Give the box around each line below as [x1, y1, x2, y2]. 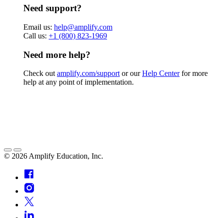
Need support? [23, 3, 82, 14]
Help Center [142, 69, 180, 78]
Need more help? [23, 49, 91, 60]
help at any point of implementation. [23, 78, 134, 87]
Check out [23, 69, 57, 78]
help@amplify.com [54, 22, 112, 31]
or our [120, 69, 142, 78]
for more [180, 69, 208, 78]
